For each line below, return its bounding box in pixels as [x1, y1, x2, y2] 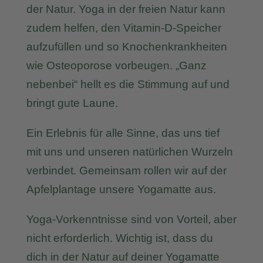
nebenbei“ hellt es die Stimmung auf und [26, 78, 230, 90]
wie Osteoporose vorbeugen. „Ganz [26, 59, 207, 72]
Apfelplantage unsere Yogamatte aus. [26, 183, 216, 195]
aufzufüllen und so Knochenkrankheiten [26, 41, 227, 53]
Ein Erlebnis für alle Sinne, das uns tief [26, 127, 220, 139]
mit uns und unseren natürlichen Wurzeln [26, 146, 233, 158]
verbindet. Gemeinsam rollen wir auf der [26, 164, 227, 177]
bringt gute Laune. [26, 97, 118, 109]
